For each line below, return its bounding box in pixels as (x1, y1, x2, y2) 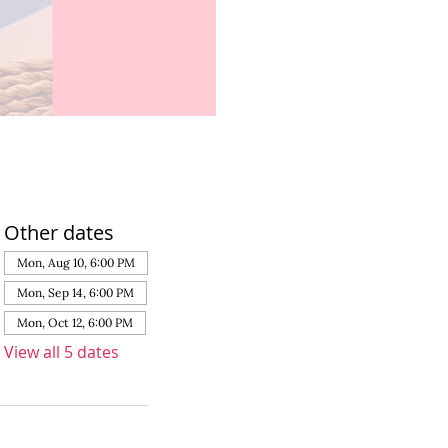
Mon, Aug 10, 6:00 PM (17, 255, 136, 271)
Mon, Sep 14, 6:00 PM (17, 285, 135, 301)
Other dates (4, 219, 115, 247)
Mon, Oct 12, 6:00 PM (17, 315, 134, 331)
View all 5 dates (4, 341, 120, 364)
